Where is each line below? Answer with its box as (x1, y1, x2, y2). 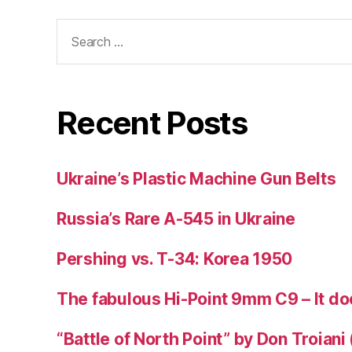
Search (49, 17, 104, 38)
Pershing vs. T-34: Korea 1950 (57, 249, 293, 269)
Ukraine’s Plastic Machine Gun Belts (57, 169, 336, 189)
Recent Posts (57, 104, 247, 143)
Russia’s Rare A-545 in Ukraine (57, 209, 295, 229)
